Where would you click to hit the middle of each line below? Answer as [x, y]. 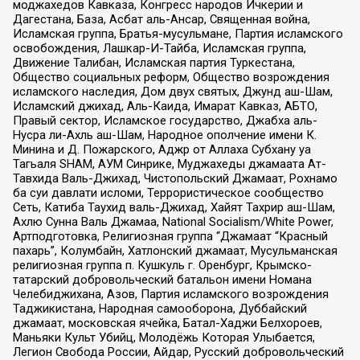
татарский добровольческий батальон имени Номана [162, 280]
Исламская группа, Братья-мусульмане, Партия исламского [178, 34]
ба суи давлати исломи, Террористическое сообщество [168, 193]
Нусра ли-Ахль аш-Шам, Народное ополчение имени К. [164, 135]
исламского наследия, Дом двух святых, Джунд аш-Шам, [172, 92]
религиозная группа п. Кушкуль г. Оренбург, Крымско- [162, 266]
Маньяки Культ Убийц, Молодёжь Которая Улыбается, [164, 338]
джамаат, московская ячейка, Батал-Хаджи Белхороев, [167, 323]
